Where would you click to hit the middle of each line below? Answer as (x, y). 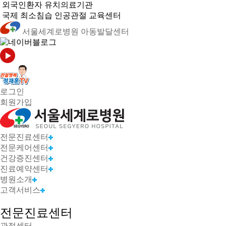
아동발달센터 (105, 32)
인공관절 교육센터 (87, 15)
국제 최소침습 (27, 15)
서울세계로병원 (50, 32)
